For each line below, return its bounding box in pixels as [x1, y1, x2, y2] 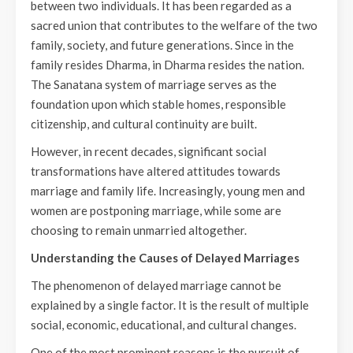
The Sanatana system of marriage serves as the [31, 77, 277, 91]
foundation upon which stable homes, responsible [31, 97, 286, 111]
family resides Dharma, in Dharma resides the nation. [31, 58, 304, 72]
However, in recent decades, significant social [31, 144, 266, 158]
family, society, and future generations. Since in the [31, 38, 294, 52]
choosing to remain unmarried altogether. [31, 223, 249, 237]
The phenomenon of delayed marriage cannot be [31, 278, 281, 292]
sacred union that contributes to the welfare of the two [31, 18, 318, 32]
